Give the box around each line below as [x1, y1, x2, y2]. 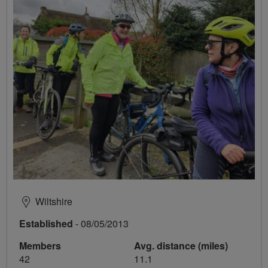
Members [19, 239, 61, 252]
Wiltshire [35, 194, 72, 208]
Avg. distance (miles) [134, 239, 228, 252]
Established [19, 217, 73, 230]
